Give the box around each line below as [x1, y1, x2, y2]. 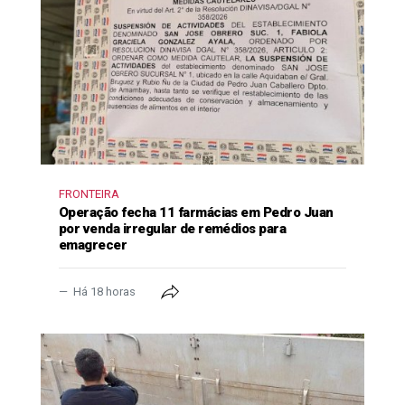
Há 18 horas [71, 284, 138, 298]
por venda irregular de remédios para [59, 220, 287, 237]
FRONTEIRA [59, 186, 119, 201]
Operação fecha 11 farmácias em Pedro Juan [59, 203, 334, 221]
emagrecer [59, 236, 127, 253]
